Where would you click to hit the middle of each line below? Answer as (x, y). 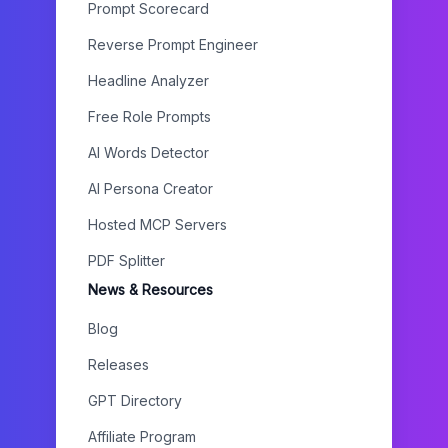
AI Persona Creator (150, 188)
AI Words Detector (148, 152)
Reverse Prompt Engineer (173, 44)
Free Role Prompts (149, 116)
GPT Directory (135, 400)
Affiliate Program (142, 436)
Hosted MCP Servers (157, 224)
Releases (118, 364)
